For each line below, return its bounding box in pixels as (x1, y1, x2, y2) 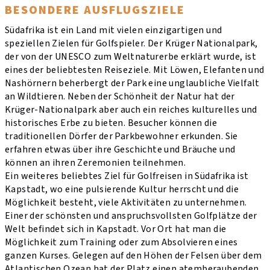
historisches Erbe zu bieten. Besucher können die (5, 116, 218, 130)
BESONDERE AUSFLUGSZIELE (5, 2, 185, 19)
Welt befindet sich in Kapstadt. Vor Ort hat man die (5, 222, 227, 236)
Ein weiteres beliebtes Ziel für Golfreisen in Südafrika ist (5, 169, 249, 183)
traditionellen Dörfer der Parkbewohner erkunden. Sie (5, 130, 238, 143)
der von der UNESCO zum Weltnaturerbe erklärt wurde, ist (5, 50, 256, 64)
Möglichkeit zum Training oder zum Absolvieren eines (5, 236, 238, 250)
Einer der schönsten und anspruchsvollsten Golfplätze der (5, 209, 257, 223)
